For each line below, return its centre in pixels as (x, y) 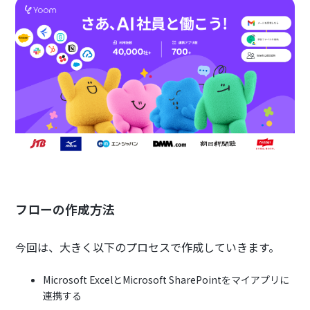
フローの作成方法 (65, 209)
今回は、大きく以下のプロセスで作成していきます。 (148, 247)
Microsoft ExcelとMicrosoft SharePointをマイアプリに (166, 280)
